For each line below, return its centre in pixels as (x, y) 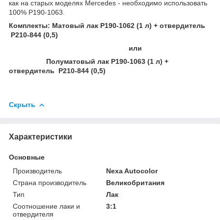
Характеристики (41, 137)
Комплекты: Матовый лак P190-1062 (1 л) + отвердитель (107, 25)
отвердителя (33, 214)
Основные (27, 157)
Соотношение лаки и (46, 206)
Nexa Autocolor (132, 171)
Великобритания (136, 182)
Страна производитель (50, 182)
